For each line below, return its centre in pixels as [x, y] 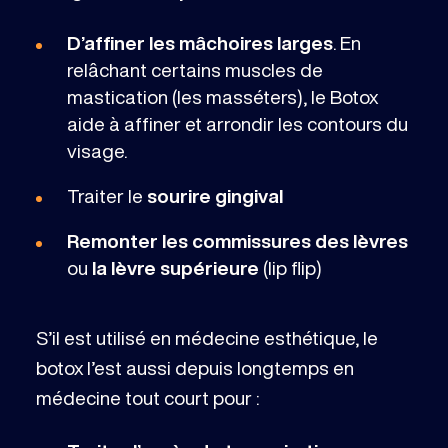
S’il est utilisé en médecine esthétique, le [206, 337]
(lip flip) [290, 267]
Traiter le [106, 195]
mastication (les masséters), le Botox [222, 96]
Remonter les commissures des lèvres [237, 240]
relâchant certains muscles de [194, 69]
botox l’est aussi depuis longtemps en [194, 367]
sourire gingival [214, 195]
